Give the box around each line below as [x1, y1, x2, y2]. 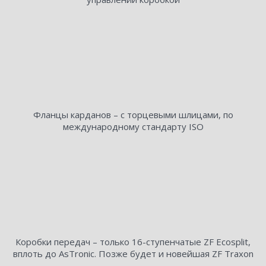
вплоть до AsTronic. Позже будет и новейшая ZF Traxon [12, 248, 254, 260]
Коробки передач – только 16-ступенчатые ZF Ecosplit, [15, 236, 251, 248]
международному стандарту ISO [62, 121, 204, 133]
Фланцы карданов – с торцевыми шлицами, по [33, 109, 233, 121]
